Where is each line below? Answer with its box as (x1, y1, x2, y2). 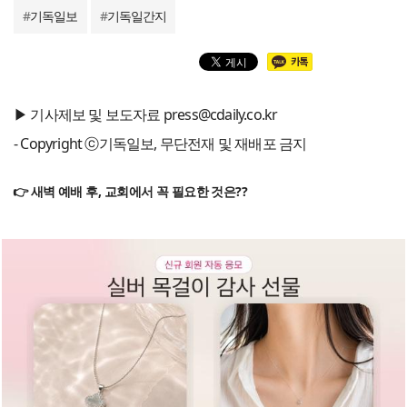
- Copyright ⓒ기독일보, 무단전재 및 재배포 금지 (14, 134, 307, 154)
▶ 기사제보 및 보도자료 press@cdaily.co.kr (14, 104, 278, 125)
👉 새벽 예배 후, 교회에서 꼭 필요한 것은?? (12, 183, 248, 201)
